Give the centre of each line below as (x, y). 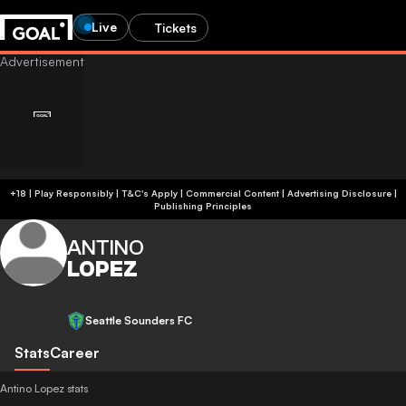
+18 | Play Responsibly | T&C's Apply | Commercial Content (200, 193)
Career (75, 353)
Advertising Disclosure (339, 193)
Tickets (176, 27)
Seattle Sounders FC (139, 320)
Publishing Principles (203, 206)
